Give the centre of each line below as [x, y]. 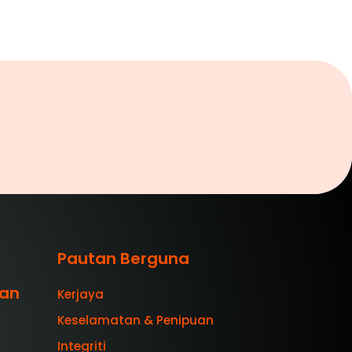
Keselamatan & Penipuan [136, 320]
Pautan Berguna [123, 258]
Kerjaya [81, 294]
